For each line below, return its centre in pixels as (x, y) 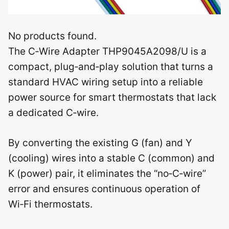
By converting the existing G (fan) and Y (100, 143)
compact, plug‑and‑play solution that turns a (111, 67)
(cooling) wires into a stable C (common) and (111, 158)
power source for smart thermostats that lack (112, 97)
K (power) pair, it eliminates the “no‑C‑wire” (107, 173)
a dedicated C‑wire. (53, 113)
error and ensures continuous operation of (104, 189)
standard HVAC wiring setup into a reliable (106, 82)
